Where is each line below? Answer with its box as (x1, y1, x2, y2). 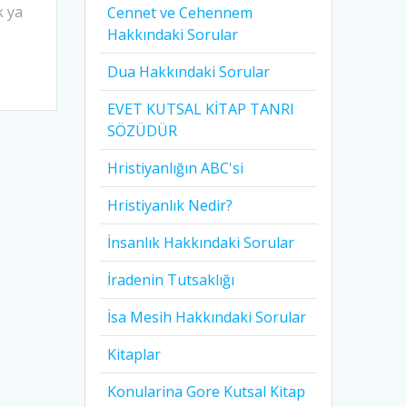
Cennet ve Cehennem (107, 3, 253, 24)
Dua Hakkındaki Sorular (107, 62, 271, 83)
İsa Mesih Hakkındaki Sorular (107, 307, 307, 328)
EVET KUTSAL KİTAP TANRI (107, 99, 295, 120)
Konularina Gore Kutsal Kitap (107, 382, 306, 402)
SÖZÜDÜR (107, 121, 178, 142)
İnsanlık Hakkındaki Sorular (107, 233, 295, 253)
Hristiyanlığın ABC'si (107, 158, 244, 179)
